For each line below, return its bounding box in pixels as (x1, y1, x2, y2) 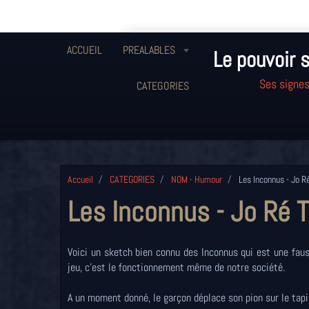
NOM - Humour (171, 173, 222, 186)
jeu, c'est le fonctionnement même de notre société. (68, 260, 285, 275)
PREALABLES (123, 43, 178, 57)
